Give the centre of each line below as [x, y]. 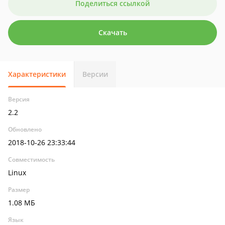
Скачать [113, 32]
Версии [95, 74]
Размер [19, 190]
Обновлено [25, 129]
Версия [19, 99]
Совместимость [31, 159]
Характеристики [37, 74]
